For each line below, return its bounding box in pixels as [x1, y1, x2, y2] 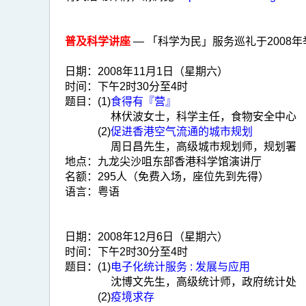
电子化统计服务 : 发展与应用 [111, 261, 250, 273]
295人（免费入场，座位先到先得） [98, 171, 269, 182]
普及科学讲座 [65, 36, 130, 47]
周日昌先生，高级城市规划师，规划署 [111, 141, 296, 152]
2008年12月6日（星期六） [98, 231, 228, 242]
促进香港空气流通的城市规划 [111, 126, 253, 137]
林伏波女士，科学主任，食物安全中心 [111, 111, 296, 122]
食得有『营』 [111, 96, 176, 107]
